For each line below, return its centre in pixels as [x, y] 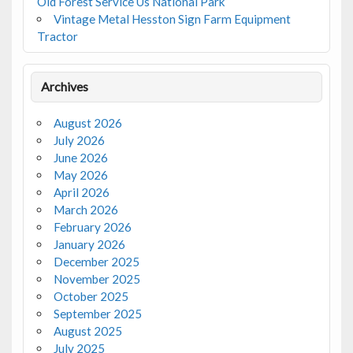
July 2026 [79, 141]
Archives [65, 87]
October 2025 [91, 297]
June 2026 [80, 158]
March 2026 [85, 210]
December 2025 [96, 262]
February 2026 [92, 227]
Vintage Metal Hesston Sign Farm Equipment [172, 19]
